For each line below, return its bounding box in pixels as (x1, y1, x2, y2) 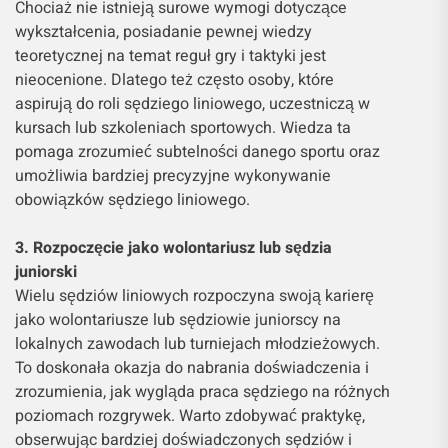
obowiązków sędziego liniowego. (15, 188, 250, 213)
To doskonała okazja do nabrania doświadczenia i (15, 356, 369, 381)
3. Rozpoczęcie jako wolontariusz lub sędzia (15, 236, 332, 261)
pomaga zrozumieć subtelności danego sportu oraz (15, 140, 380, 165)
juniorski (15, 260, 77, 285)
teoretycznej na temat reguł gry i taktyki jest (15, 44, 326, 69)
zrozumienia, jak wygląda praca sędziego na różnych (15, 380, 390, 405)
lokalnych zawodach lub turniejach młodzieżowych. (15, 332, 380, 357)
